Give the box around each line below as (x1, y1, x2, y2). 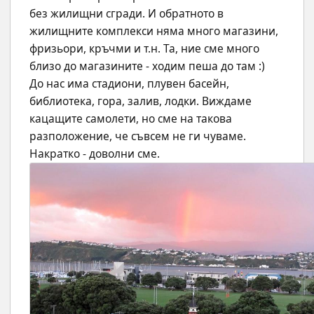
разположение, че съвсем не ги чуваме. (29, 128, 246, 144)
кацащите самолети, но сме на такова (29, 111, 232, 127)
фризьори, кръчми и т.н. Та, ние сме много (29, 41, 259, 57)
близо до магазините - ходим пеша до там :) (29, 58, 265, 74)
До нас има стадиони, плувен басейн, (29, 76, 229, 92)
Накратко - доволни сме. (29, 146, 160, 162)
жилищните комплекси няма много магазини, (29, 23, 278, 39)
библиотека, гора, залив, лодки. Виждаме (29, 93, 252, 109)
